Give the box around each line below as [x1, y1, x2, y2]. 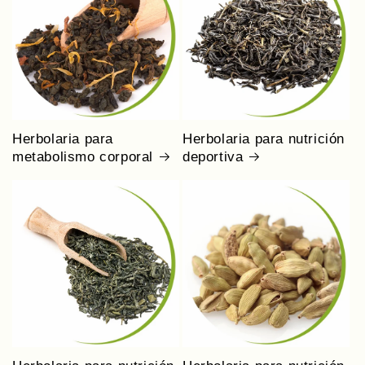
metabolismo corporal [12, 148, 154, 165]
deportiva [182, 148, 244, 165]
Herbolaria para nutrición [182, 130, 345, 147]
